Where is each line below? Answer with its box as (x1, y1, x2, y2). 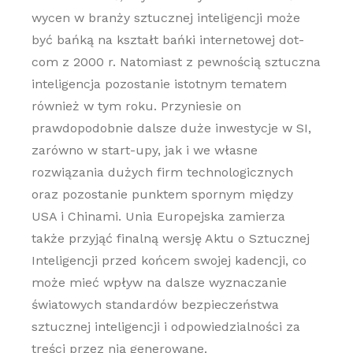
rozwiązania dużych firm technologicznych (31, 165, 293, 180)
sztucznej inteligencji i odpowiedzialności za (31, 319, 300, 334)
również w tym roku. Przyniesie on (31, 98, 241, 113)
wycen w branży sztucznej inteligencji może (31, 10, 300, 25)
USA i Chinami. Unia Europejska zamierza (31, 209, 285, 224)
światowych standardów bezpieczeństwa (31, 297, 279, 312)
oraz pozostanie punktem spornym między (31, 187, 293, 202)
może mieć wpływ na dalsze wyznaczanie (31, 275, 287, 290)
